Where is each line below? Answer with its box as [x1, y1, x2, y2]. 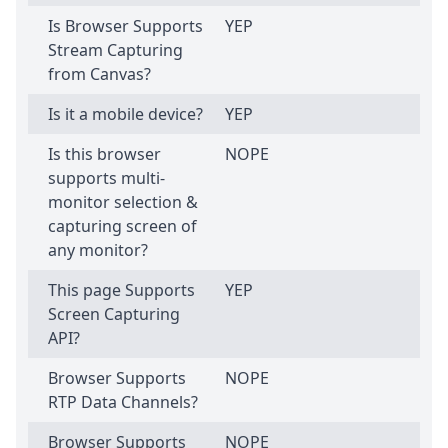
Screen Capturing [48, 303, 180, 326]
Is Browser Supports [48, 15, 203, 38]
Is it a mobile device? [48, 103, 203, 126]
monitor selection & [48, 191, 198, 214]
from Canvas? [48, 63, 151, 86]
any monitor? [48, 239, 148, 262]
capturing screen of [48, 215, 197, 238]
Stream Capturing [48, 39, 183, 62]
